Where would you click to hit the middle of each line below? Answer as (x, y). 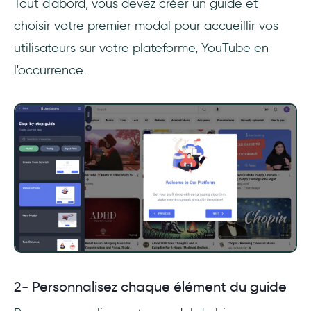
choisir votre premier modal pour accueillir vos (146, 26)
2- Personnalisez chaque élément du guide (150, 287)
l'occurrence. (50, 70)
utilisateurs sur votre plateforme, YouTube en (141, 48)
